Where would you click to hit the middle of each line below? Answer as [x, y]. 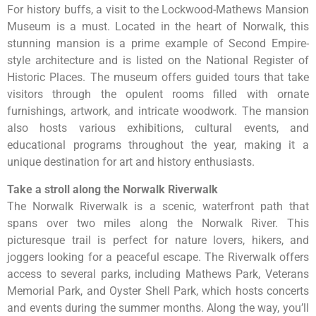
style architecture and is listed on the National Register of [158, 61]
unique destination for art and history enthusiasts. [131, 162]
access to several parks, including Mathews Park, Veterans [158, 274]
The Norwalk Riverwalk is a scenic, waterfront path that [158, 206]
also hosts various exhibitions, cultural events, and [158, 128]
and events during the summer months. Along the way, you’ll [158, 308]
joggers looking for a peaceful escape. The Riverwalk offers [158, 257]
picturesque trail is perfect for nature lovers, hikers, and [158, 240]
